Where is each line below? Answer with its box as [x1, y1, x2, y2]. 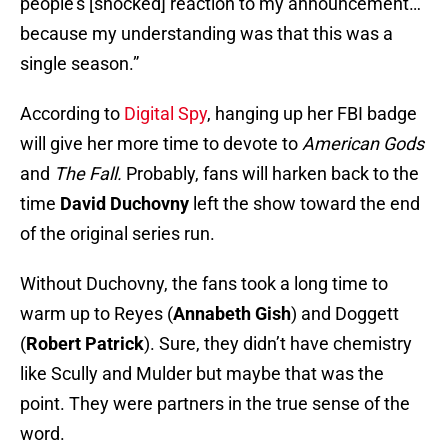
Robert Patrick [26, 333, 144, 355]
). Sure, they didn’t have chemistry [144, 333, 412, 355]
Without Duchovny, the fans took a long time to [20, 273, 388, 295]
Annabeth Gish [173, 303, 291, 325]
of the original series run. [20, 223, 215, 245]
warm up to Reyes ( [20, 303, 173, 325]
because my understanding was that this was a [20, 23, 393, 45]
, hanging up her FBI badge [207, 103, 417, 125]
